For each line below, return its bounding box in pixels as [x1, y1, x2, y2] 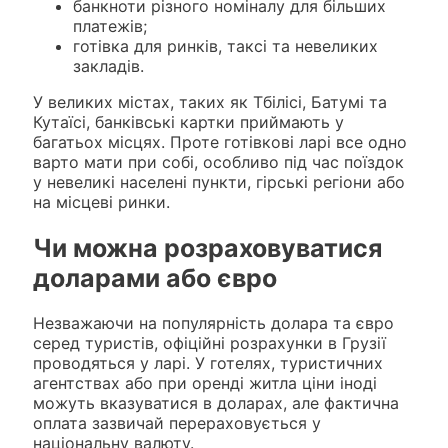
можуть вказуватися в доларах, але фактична [32, 393, 399, 414]
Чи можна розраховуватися [32, 232, 382, 263]
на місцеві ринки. [32, 191, 170, 212]
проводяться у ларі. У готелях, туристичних [32, 353, 383, 374]
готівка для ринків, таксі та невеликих [72, 35, 378, 56]
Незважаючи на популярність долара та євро [32, 313, 394, 334]
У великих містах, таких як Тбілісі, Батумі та [32, 91, 387, 112]
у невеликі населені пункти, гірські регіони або [32, 171, 405, 192]
